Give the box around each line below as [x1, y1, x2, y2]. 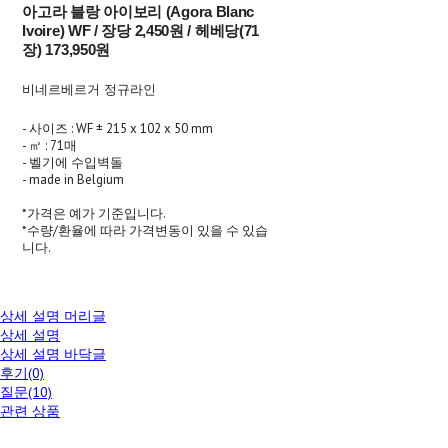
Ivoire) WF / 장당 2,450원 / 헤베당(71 [22, 21, 260, 39]
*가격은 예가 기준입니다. [22, 204, 167, 222]
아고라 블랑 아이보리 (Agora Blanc [22, 2, 255, 20]
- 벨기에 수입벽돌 [22, 153, 124, 171]
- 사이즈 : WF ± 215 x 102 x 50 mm [22, 119, 214, 137]
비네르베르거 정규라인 [22, 81, 157, 97]
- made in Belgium [22, 170, 125, 188]
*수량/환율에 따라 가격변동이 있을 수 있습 [22, 221, 269, 239]
